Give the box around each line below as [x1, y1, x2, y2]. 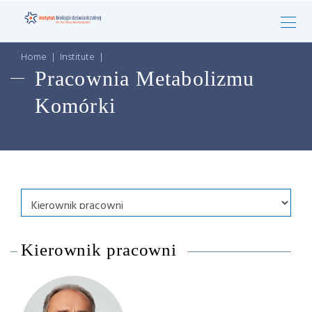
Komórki [35, 94, 116, 117]
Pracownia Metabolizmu [35, 67, 255, 90]
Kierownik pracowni [21, 240, 178, 259]
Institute [60, 49, 95, 65]
